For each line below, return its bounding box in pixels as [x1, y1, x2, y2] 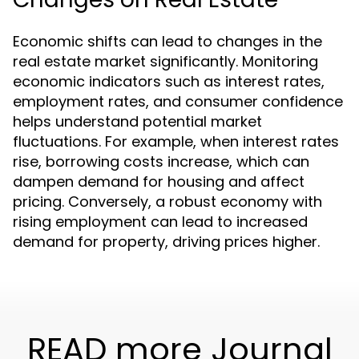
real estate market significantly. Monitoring [13, 51, 318, 71]
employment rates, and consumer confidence [13, 91, 343, 111]
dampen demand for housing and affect [13, 171, 305, 192]
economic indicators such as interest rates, [13, 71, 325, 91]
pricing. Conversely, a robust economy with [13, 192, 322, 212]
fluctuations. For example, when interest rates [13, 131, 339, 151]
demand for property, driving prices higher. [13, 232, 320, 252]
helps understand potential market [13, 111, 262, 131]
